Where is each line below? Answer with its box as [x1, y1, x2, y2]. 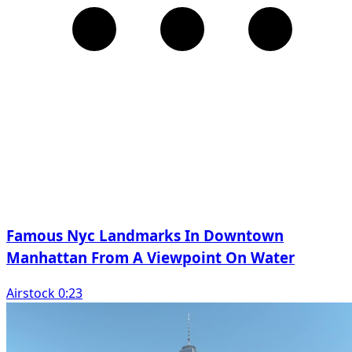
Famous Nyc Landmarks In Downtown [6, 225, 284, 245]
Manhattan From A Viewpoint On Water [6, 247, 295, 267]
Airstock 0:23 [6, 284, 82, 302]
